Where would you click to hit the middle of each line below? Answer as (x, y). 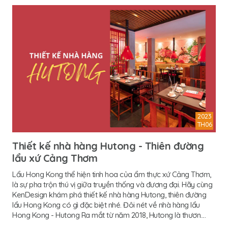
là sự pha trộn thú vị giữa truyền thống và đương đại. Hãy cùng (112, 185)
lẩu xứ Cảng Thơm (55, 158)
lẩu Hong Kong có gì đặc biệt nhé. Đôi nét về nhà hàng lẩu (106, 205)
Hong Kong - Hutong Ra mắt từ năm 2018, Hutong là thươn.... (109, 215)
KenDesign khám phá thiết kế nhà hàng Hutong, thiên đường (109, 195)
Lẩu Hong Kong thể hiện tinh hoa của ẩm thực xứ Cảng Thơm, (112, 175)
